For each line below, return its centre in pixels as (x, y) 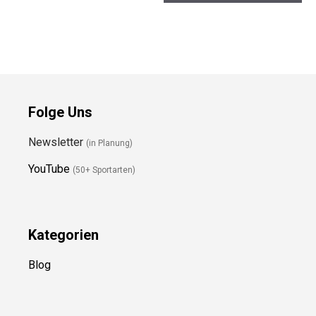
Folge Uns (60, 93)
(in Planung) (109, 124)
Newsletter (57, 123)
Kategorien (63, 215)
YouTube (49, 150)
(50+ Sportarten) (104, 151)
